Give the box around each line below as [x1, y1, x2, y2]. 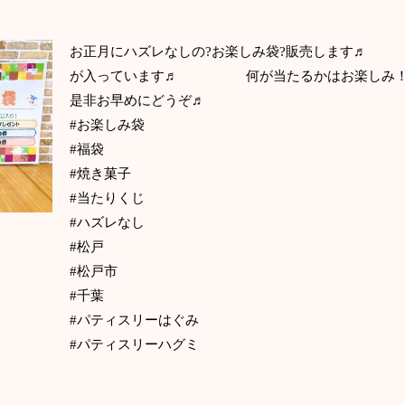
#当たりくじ [69, 190, 145, 205]
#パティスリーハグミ [69, 336, 199, 352]
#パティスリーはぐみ [69, 312, 199, 327]
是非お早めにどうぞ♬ [69, 92, 259, 108]
